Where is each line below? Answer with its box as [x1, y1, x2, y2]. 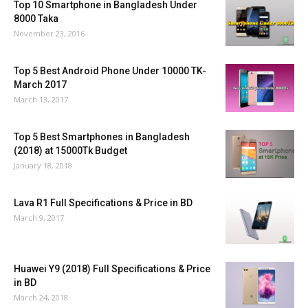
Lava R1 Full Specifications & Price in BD [14, 197, 192, 209]
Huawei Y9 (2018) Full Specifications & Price [14, 263, 210, 275]
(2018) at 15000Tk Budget [14, 145, 127, 157]
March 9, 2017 [14, 212, 64, 223]
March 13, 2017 [14, 94, 68, 105]
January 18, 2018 [14, 160, 72, 171]
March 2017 [14, 79, 67, 91]
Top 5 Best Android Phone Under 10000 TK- [14, 65, 206, 77]
